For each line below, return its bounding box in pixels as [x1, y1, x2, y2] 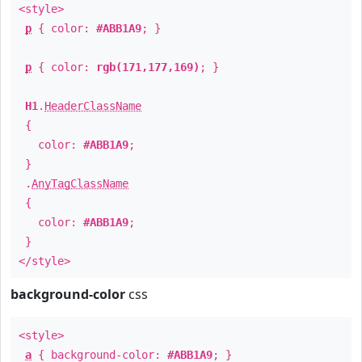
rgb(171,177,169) [96, 61, 200, 74]
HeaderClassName [44, 99, 141, 112]
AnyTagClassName [32, 177, 128, 190]
